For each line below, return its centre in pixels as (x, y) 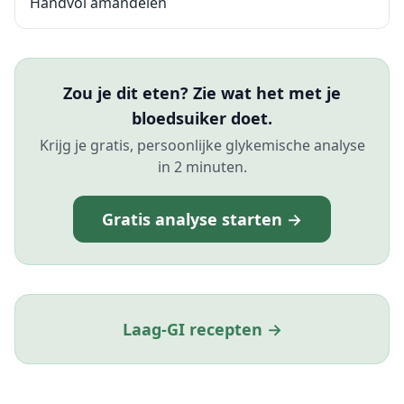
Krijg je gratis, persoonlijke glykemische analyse (202, 145)
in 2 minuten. (202, 167)
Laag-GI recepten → (202, 329)
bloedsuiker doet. (202, 118)
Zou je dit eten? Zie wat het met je (202, 93)
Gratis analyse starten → (202, 219)
